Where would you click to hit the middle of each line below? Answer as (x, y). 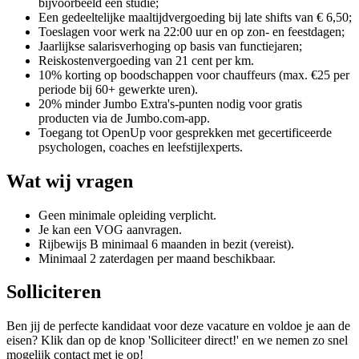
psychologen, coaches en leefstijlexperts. (141, 147)
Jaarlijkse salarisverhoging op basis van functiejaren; (170, 46)
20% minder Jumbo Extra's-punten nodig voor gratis (170, 103)
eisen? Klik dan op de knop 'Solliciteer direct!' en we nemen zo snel (177, 341)
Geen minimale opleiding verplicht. (127, 215)
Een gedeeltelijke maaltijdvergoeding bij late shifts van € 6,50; (195, 17)
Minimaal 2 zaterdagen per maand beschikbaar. (157, 258)
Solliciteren (54, 292)
